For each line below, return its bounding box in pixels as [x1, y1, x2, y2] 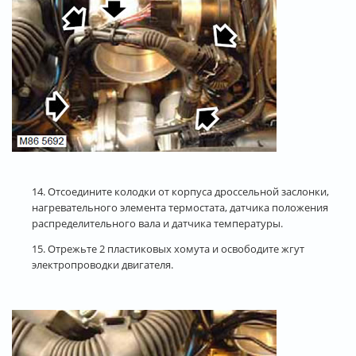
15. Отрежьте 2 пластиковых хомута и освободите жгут [32, 241, 304, 256]
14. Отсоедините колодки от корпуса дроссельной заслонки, [32, 184, 329, 199]
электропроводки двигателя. [32, 257, 173, 272]
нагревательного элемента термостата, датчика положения [32, 199, 328, 215]
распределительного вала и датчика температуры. [32, 215, 283, 230]
